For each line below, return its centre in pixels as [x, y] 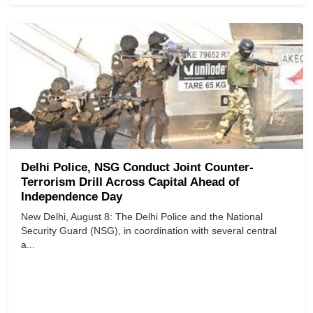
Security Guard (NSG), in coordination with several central [149, 231]
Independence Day [72, 197]
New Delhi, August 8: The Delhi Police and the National [142, 217]
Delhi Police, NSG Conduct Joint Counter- [137, 168]
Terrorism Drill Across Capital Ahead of [130, 182]
